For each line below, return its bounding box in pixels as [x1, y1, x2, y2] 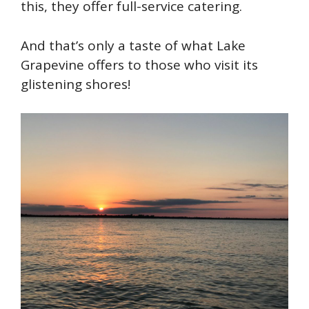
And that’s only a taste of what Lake [21, 36, 246, 54]
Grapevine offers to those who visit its [21, 55, 258, 74]
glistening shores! [21, 74, 134, 93]
